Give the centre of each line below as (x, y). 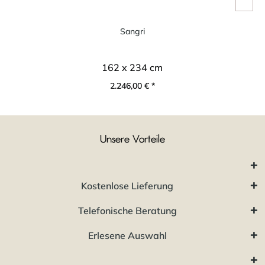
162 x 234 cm (132, 67)
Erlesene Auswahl (127, 235)
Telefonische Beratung (127, 210)
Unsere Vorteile (132, 139)
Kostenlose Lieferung (127, 185)
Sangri (132, 31)
